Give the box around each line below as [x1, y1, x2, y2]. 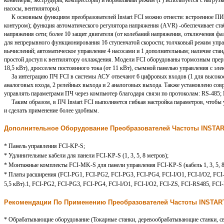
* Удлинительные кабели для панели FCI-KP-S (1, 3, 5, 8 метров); [4, 151, 168, 159]
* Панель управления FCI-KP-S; [4, 142, 85, 149]
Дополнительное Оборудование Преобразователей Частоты [4, 124, 201, 132]
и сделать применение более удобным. [4, 107, 99, 114]
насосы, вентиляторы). [4, 5, 60, 12]
